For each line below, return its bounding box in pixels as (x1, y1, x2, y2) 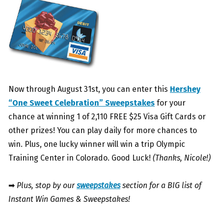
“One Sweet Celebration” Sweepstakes (8, 98, 155, 108)
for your (155, 98, 186, 108)
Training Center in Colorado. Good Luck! (8, 153, 151, 163)
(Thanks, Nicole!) (151, 153, 211, 163)
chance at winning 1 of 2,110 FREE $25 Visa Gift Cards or (8, 112, 206, 122)
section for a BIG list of (120, 181, 201, 191)
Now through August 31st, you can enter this (8, 84, 170, 94)
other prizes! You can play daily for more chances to (8, 126, 197, 136)
